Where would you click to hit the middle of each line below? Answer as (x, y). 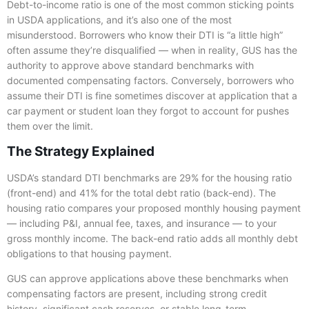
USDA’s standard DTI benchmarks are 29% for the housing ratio (149, 177)
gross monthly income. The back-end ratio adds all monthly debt (152, 238)
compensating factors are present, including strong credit (137, 293)
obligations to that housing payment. (89, 253)
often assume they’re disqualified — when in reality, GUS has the (152, 50)
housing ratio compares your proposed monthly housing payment (154, 208)
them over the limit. (50, 126)
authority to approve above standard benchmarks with (130, 66)
